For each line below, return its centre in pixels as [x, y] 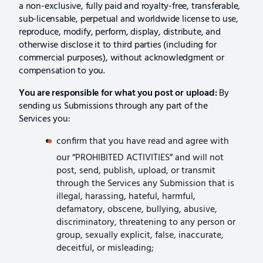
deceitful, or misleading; [105, 248]
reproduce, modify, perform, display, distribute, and [120, 33]
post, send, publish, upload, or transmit [136, 171]
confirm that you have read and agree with [143, 142]
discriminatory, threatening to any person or [146, 222]
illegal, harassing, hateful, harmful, [126, 196]
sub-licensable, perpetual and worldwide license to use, [129, 20]
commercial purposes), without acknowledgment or [122, 58]
